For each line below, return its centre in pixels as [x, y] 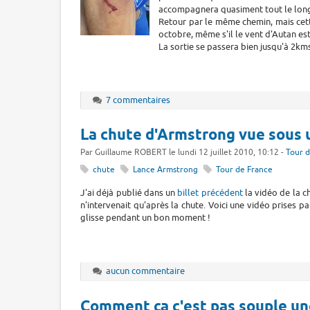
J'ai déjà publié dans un [129, 193]
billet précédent [210, 193]
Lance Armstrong [165, 170]
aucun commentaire [146, 271]
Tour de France [245, 170]
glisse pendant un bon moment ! [145, 218]
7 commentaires [138, 100]
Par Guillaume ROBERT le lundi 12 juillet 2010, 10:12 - [183, 153]
